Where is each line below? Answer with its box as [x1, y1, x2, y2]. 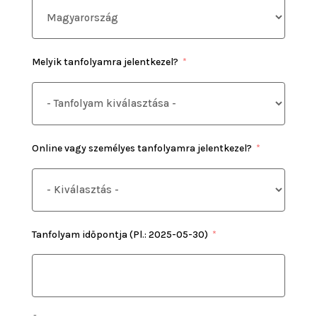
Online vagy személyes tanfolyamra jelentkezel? [31, 142, 252, 154]
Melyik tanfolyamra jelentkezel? [31, 56, 178, 69]
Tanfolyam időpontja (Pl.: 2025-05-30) [31, 228, 208, 241]
